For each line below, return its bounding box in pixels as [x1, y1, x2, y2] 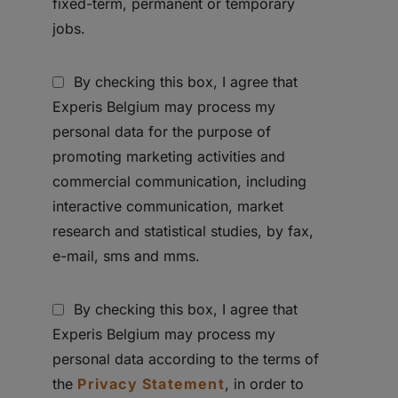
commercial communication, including [52, 172, 307, 190]
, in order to [224, 375, 304, 393]
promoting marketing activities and [52, 147, 286, 165]
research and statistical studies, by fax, [52, 222, 314, 240]
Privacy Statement [77, 375, 225, 393]
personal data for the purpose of [52, 123, 272, 140]
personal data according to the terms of [52, 350, 320, 368]
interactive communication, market [52, 197, 284, 215]
